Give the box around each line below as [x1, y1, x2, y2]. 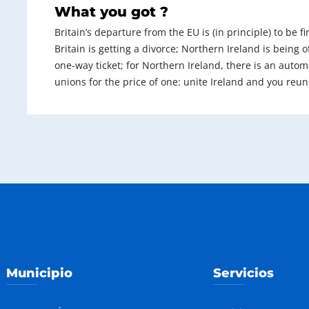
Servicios [213, 265, 274, 281]
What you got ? [54, 3, 168, 20]
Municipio [6, 265, 72, 281]
